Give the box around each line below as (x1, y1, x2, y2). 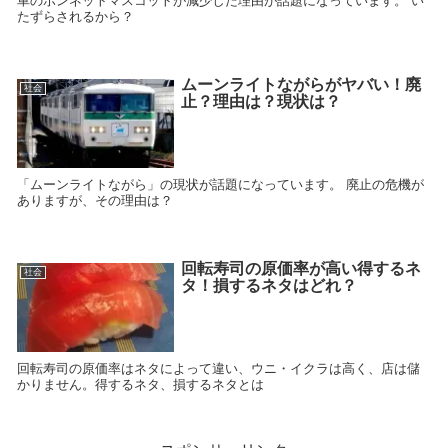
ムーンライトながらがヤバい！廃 (180, 76, 421, 94)
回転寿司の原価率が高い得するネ (180, 260, 421, 278)
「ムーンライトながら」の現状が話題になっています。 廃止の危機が (17, 176, 424, 192)
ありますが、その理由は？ (17, 192, 173, 208)
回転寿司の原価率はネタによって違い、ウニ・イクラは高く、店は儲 (17, 360, 420, 376)
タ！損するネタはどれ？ (180, 277, 357, 295)
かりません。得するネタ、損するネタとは (17, 376, 264, 392)
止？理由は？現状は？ (180, 93, 341, 111)
